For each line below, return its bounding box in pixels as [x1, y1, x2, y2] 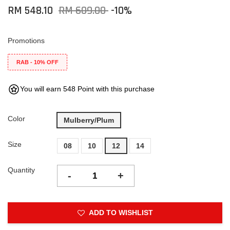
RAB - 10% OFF [16, 59, 59, 65]
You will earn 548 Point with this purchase [20, 85, 155, 93]
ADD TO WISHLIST [88, 208, 153, 217]
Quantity [8, 166, 35, 174]
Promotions [8, 36, 45, 45]
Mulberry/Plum [64, 116, 114, 124]
